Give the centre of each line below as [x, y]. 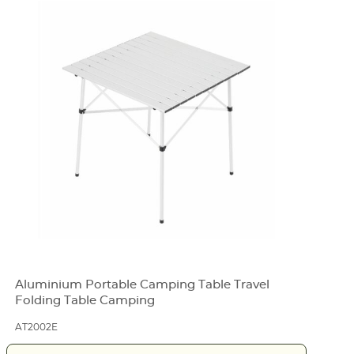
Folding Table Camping [85, 300]
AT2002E [37, 328]
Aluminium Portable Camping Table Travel [143, 284]
